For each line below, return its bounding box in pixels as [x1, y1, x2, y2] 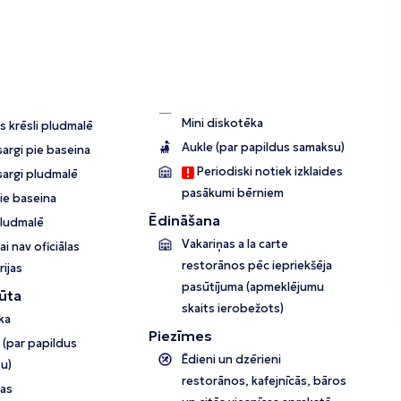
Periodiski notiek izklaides [194, 164, 344, 180]
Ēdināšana [149, 211, 221, 230]
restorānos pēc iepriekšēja [182, 258, 333, 274]
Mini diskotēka [182, 115, 264, 132]
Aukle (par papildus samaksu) [182, 140, 346, 156]
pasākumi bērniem [182, 185, 285, 201]
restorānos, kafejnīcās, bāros [182, 373, 347, 389]
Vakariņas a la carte [182, 236, 289, 252]
